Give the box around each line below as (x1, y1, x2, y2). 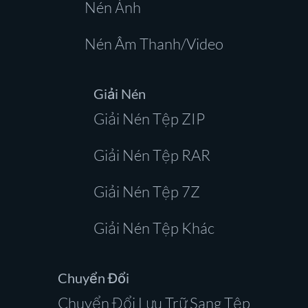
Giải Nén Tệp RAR (93, 146, 210, 164)
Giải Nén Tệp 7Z (93, 182, 200, 201)
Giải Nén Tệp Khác (93, 219, 214, 237)
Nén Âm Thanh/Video (85, 34, 223, 53)
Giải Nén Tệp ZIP (93, 109, 205, 128)
